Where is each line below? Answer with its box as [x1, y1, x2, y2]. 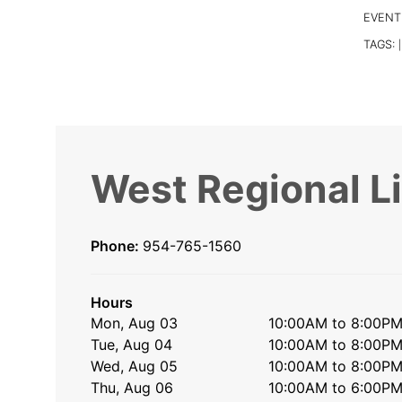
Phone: [91, 236, 143, 255]
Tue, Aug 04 [91, 335, 173, 354]
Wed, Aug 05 [91, 356, 179, 375]
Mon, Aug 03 [91, 313, 179, 332]
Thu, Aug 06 [91, 378, 174, 397]
